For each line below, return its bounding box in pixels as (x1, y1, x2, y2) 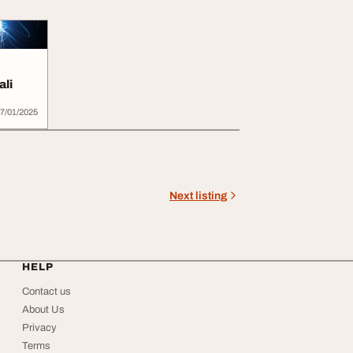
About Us (22, 304, 65, 315)
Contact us (22, 286, 71, 297)
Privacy (22, 322, 57, 333)
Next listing (169, 189, 227, 202)
